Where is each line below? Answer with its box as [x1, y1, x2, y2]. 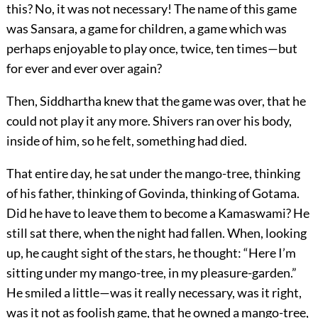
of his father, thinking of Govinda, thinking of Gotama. [6, 185, 300, 202]
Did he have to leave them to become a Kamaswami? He [6, 205, 309, 221]
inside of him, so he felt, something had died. [6, 133, 247, 149]
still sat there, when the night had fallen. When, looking [6, 225, 307, 241]
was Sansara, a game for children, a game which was [6, 21, 287, 37]
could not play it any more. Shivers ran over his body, [6, 113, 292, 129]
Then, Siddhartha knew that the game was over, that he [6, 93, 306, 109]
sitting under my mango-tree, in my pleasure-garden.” [6, 265, 297, 281]
